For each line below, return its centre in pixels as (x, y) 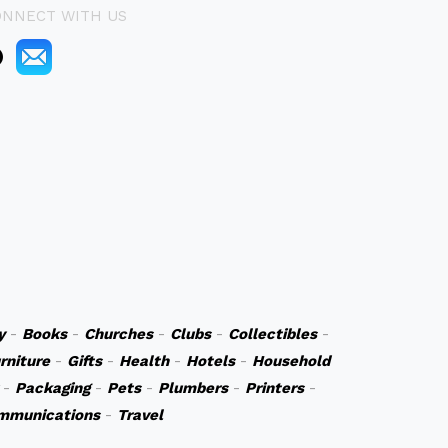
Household (290, 361)
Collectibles (272, 334)
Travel (139, 415)
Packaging (52, 388)
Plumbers (193, 388)
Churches (118, 334)
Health (143, 361)
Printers (274, 388)
